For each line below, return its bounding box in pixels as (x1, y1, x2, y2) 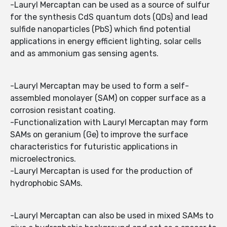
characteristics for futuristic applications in (10, 142, 178, 152)
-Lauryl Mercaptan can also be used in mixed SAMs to (10, 211, 213, 221)
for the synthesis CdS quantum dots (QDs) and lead (10, 12, 208, 22)
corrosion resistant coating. (10, 105, 118, 116)
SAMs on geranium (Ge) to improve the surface (10, 130, 188, 140)
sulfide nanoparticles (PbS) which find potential (10, 24, 191, 34)
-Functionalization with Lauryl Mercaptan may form (10, 118, 208, 128)
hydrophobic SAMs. (10, 178, 85, 188)
